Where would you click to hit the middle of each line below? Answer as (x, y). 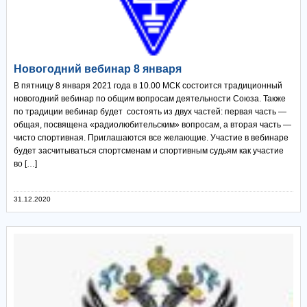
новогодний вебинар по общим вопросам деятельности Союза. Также (149, 99)
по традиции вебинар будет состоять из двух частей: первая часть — (150, 112)
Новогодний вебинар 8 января (97, 69)
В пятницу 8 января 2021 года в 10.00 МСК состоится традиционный (148, 86)
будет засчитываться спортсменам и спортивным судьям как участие (148, 151)
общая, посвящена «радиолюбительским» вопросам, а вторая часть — (152, 125)
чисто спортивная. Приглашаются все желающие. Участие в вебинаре (151, 138)
